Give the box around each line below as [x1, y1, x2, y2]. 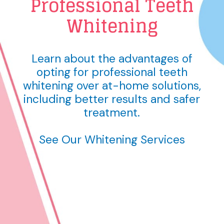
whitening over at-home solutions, [22, 78, 201, 93]
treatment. [83, 105, 140, 120]
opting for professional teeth [36, 64, 187, 80]
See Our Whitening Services [38, 132, 185, 147]
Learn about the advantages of [31, 51, 192, 66]
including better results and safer [23, 91, 200, 107]
